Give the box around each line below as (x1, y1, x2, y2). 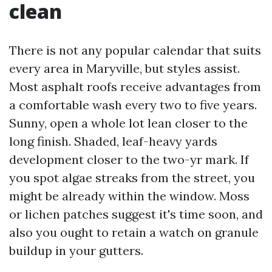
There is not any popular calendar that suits (9, 42, 261, 58)
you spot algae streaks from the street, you (9, 170, 255, 185)
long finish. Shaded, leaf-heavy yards (9, 134, 217, 149)
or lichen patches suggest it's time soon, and (9, 206, 263, 222)
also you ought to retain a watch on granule (9, 225, 259, 240)
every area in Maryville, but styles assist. (9, 61, 240, 76)
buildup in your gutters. (9, 243, 143, 258)
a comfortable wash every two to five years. (9, 97, 257, 112)
